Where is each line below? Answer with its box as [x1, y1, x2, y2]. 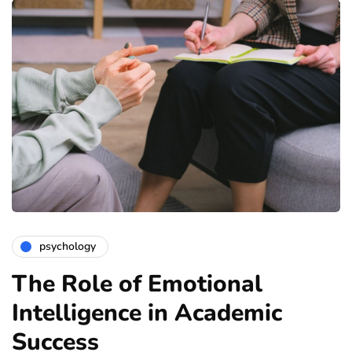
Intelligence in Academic [12, 296, 282, 329]
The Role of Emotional [12, 267, 262, 300]
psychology [39, 239, 96, 255]
